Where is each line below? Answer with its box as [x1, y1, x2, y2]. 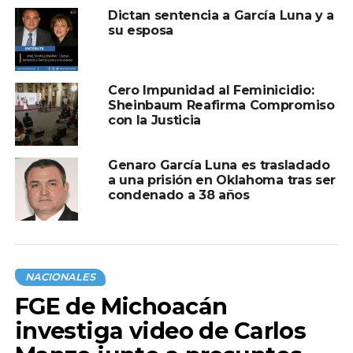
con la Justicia [107, 113, 202, 128]
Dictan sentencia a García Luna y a [107, 8, 334, 24]
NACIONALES [24, 271, 95, 284]
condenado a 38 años [107, 188, 250, 203]
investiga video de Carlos [14, 317, 307, 345]
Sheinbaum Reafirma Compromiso [107, 98, 335, 113]
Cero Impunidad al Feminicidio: [107, 83, 314, 98]
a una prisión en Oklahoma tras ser [107, 173, 336, 188]
